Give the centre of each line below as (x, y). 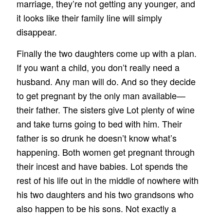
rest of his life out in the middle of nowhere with (107, 180)
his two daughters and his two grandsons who (105, 194)
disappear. (36, 32)
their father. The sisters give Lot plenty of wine (105, 110)
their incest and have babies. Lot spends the (102, 166)
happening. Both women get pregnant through (105, 152)
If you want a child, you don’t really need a (98, 67)
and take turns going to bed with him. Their (99, 124)
